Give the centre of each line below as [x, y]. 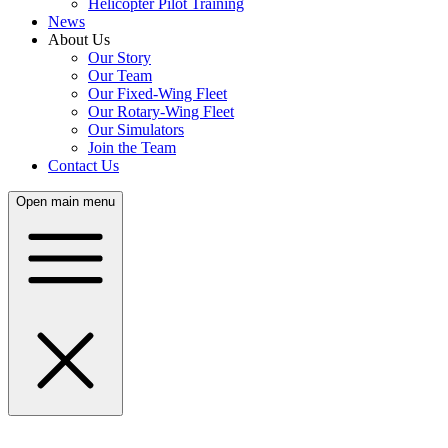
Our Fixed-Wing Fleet [157, 93]
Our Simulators [136, 129]
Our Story [119, 57]
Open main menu [65, 201]
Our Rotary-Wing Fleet [161, 111]
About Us [79, 39]
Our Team [120, 75]
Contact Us [83, 165]
